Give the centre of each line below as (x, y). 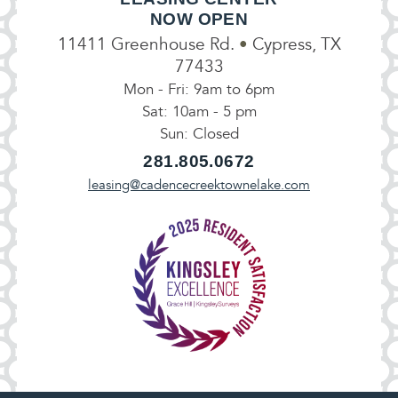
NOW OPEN (199, 20)
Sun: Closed (199, 134)
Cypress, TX (294, 45)
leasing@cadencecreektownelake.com (199, 184)
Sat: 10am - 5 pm (199, 112)
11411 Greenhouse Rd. (148, 45)
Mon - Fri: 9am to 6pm (199, 90)
